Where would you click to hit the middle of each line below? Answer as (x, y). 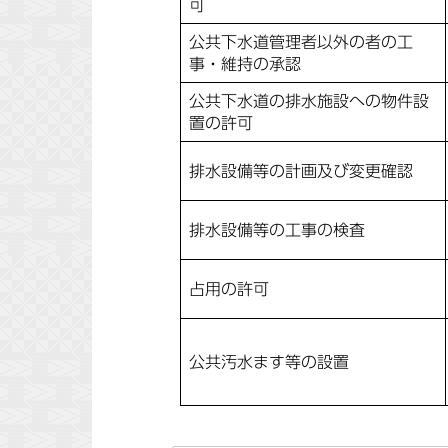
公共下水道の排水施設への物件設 (309, 101)
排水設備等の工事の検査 (277, 230)
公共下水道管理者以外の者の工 (301, 42)
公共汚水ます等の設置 (269, 362)
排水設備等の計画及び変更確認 (301, 171)
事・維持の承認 (245, 64)
